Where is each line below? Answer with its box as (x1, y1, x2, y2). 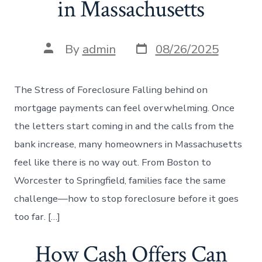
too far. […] (14, 210, 61, 224)
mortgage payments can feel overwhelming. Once (14, 101, 235, 115)
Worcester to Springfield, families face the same (14, 174, 226, 188)
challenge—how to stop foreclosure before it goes (14, 192, 239, 206)
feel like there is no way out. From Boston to (14, 156, 212, 170)
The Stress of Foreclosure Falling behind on (14, 83, 208, 97)
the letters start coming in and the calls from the (14, 119, 235, 133)
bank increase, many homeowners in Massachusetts (14, 137, 243, 151)
